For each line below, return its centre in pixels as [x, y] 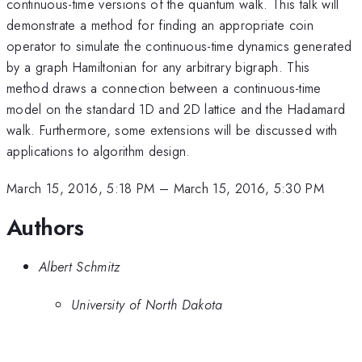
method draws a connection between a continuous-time [164, 88]
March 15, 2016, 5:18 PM [81, 189]
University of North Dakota [147, 304]
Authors [45, 227]
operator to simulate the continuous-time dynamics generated [179, 46]
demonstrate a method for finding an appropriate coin [160, 25]
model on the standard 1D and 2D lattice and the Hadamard [176, 109]
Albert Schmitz [80, 267]
